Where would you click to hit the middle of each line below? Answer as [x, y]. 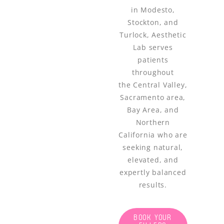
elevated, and [153, 159]
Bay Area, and [153, 109]
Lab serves [153, 47]
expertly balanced [153, 172]
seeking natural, [153, 147]
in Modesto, [153, 9]
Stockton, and [153, 22]
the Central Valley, [153, 84]
